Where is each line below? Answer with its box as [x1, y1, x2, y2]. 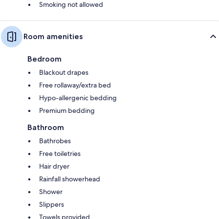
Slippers [39, 200, 64, 209]
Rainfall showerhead [39, 175, 100, 184]
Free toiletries [39, 149, 81, 158]
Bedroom [27, 54, 62, 64]
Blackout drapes [39, 68, 88, 77]
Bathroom [27, 123, 64, 132]
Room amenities [23, 32, 83, 42]
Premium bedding [39, 106, 95, 115]
